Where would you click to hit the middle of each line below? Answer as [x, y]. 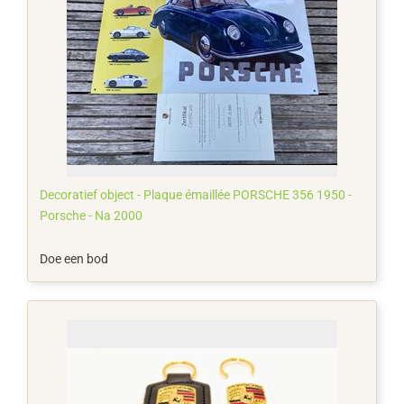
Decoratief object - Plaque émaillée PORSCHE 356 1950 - [196, 194]
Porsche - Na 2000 [91, 215]
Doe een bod [74, 259]
